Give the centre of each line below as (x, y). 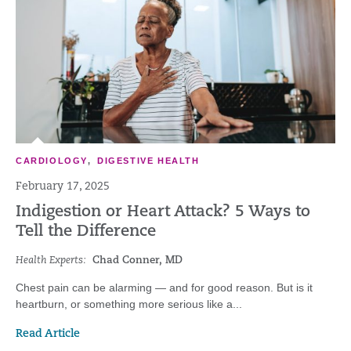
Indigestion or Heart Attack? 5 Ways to (163, 212)
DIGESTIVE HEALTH (148, 161)
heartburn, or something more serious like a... (129, 304)
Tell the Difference (86, 232)
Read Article (48, 334)
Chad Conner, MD (138, 261)
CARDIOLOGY (52, 161)
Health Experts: (51, 261)
